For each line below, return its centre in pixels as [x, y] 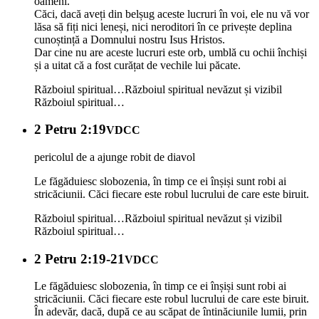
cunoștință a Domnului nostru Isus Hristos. [130, 39]
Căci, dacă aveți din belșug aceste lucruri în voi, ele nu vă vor [172, 14]
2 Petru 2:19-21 [79, 258]
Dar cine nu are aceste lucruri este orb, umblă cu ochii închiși [171, 52]
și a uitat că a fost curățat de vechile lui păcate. [137, 65]
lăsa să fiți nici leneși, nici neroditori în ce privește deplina [163, 26]
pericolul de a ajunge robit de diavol [115, 157]
